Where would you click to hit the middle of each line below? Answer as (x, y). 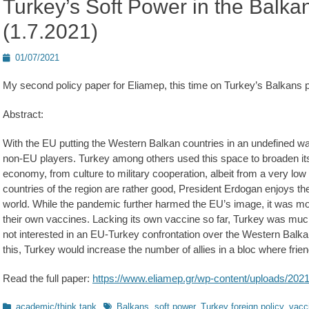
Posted (16, 57)
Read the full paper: (48, 278)
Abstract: (23, 114)
